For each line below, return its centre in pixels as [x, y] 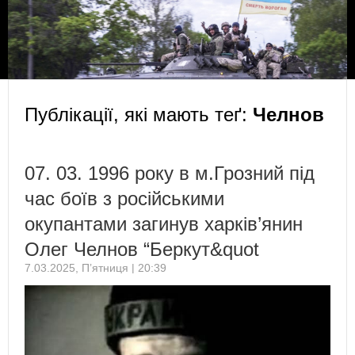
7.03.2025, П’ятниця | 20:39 [95, 267]
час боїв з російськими [124, 198]
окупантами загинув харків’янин [164, 223]
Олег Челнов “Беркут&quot [142, 249]
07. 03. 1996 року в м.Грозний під [170, 173]
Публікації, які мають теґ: [139, 114]
